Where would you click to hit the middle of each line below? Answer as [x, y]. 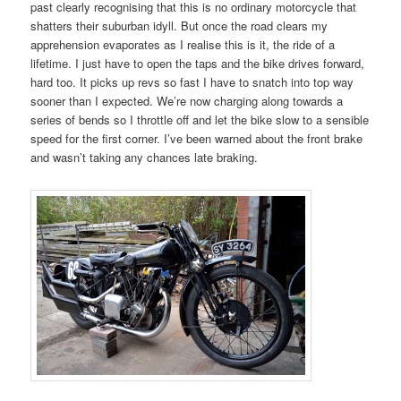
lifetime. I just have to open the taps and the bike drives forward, [198, 63]
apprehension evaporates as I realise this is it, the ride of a [183, 44]
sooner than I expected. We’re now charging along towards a [187, 100]
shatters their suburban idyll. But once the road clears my [179, 25]
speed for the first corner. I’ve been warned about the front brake [197, 138]
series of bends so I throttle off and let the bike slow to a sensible [200, 119]
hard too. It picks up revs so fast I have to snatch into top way [192, 81]
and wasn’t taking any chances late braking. [145, 157]
